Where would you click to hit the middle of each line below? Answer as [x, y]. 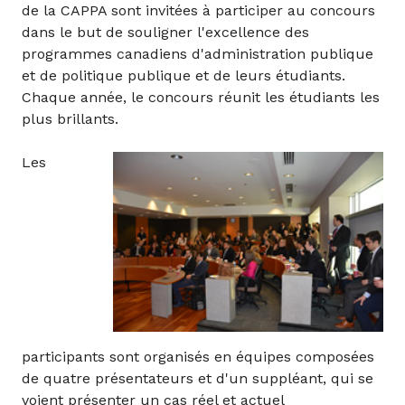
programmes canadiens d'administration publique [198, 53]
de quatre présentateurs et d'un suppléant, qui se [198, 379]
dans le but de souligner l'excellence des [165, 32]
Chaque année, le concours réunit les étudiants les [201, 97]
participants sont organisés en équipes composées [198, 357]
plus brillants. [70, 118]
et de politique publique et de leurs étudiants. [184, 75]
